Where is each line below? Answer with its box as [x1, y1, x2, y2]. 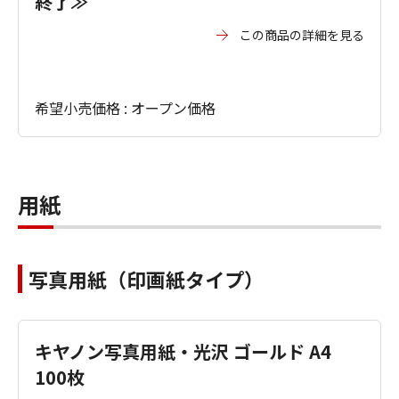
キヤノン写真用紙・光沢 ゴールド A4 [35, 338, 331, 364]
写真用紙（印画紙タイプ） [28, 265, 264, 293]
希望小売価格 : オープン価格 [35, 97, 216, 118]
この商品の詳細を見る [240, 26, 364, 44]
